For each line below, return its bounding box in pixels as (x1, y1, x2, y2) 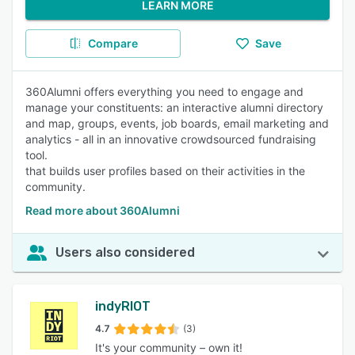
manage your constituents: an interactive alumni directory (25, 101, 323, 114)
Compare (87, 36, 138, 50)
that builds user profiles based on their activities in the (25, 164, 305, 177)
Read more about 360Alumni (25, 204, 180, 217)
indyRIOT (95, 299, 151, 314)
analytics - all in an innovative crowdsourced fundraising (25, 132, 316, 146)
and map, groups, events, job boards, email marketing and (25, 116, 329, 130)
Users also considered (55, 245, 195, 260)
